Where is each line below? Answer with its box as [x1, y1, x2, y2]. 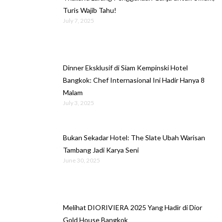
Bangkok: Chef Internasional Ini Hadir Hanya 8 [63, 75, 205, 84]
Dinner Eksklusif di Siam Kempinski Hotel [63, 63, 188, 72]
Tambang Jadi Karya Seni [63, 145, 139, 154]
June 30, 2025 [63, 156, 100, 164]
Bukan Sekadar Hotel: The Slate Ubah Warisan [63, 133, 205, 142]
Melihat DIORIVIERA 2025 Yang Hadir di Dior [63, 203, 202, 212]
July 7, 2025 [63, 17, 94, 25]
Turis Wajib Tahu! [63, 6, 116, 15]
